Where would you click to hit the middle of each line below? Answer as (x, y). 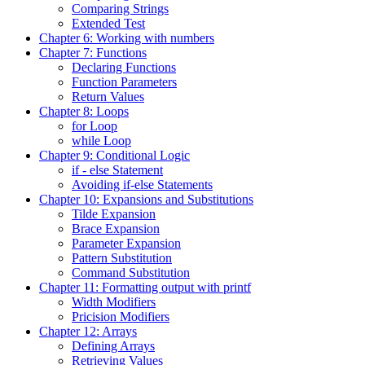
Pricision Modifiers (121, 316)
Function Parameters (124, 81)
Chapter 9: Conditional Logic (114, 155)
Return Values (108, 96)
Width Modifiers (114, 301)
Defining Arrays (113, 345)
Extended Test (108, 23)
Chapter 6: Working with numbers (127, 37)
